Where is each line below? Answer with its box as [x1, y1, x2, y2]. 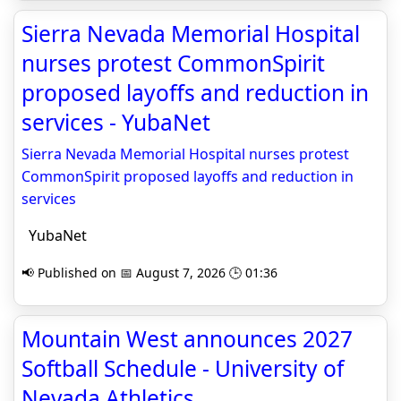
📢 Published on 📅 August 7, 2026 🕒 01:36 [21, 264, 277, 282]
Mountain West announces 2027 [21, 324, 353, 354]
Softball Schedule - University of [21, 354, 344, 384]
